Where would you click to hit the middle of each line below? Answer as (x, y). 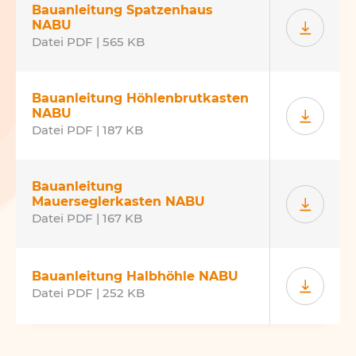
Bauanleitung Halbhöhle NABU (135, 276)
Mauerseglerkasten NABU (118, 201)
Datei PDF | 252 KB (88, 293)
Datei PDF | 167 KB (87, 219)
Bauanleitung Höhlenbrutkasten (140, 98)
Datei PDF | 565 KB (88, 42)
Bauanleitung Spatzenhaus (122, 10)
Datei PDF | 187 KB (87, 130)
